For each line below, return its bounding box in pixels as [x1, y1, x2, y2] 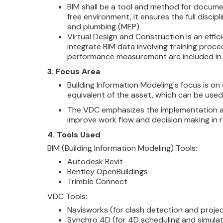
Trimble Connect [67, 176, 127, 187]
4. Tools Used [47, 129, 101, 140]
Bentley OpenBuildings [67, 166, 148, 177]
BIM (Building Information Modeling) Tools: [47, 143, 197, 153]
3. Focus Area [47, 66, 100, 77]
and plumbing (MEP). [67, 21, 141, 32]
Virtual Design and [67, 31, 133, 42]
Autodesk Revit [67, 156, 123, 167]
